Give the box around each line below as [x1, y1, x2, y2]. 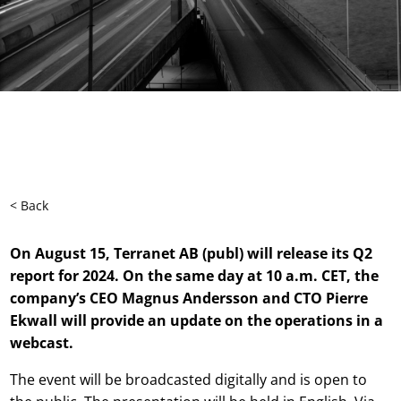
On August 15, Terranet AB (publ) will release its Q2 [10, 243, 373, 263]
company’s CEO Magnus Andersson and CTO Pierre [10, 288, 369, 308]
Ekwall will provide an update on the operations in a [10, 311, 384, 330]
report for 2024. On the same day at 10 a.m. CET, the [10, 266, 380, 286]
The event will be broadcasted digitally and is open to [10, 370, 368, 389]
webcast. [10, 333, 74, 353]
